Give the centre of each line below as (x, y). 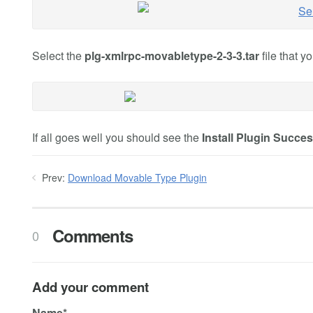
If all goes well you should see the (117, 137)
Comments (90, 235)
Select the (58, 55)
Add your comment (90, 287)
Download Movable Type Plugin (137, 177)
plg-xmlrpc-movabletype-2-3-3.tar (173, 55)
